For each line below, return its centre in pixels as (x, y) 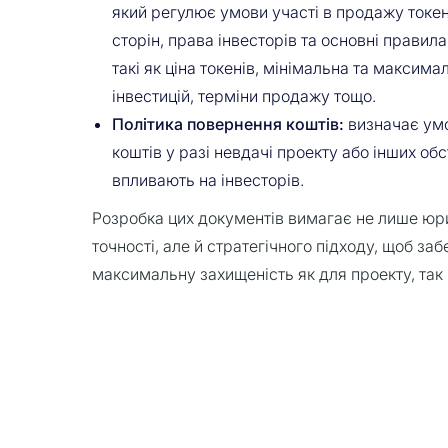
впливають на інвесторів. (208, 180)
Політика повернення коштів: (228, 124)
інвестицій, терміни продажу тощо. (244, 96)
